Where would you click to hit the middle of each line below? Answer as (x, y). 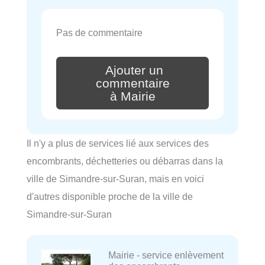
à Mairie (132, 96)
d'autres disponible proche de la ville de (110, 196)
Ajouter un (134, 70)
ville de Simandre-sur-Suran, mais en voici (115, 178)
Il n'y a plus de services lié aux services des (118, 143)
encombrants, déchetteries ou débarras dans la (125, 161)
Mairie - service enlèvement (166, 255)
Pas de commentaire (99, 33)
